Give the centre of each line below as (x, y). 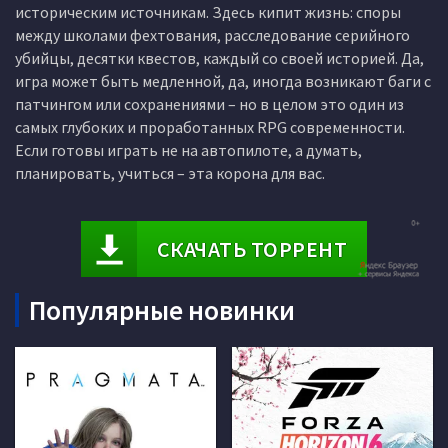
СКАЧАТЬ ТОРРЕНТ (252, 249)
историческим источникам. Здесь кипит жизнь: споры (208, 12)
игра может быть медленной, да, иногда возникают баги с (223, 81)
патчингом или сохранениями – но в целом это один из (209, 104)
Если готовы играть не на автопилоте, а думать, (188, 150)
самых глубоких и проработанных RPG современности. (210, 127)
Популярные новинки (162, 310)
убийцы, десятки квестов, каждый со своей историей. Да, (219, 58)
